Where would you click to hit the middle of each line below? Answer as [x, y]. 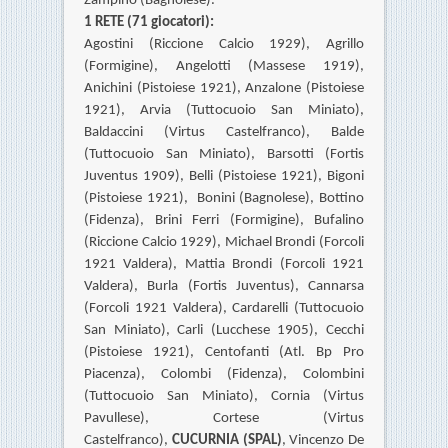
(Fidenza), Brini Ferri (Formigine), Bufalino [224, 221]
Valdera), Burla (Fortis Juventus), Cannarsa [224, 287]
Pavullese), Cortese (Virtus [224, 419]
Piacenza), [122, 375]
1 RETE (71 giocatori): [149, 23]
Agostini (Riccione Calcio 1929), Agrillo [224, 45]
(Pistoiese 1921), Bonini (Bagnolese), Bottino [224, 199]
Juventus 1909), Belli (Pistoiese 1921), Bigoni [224, 177]
